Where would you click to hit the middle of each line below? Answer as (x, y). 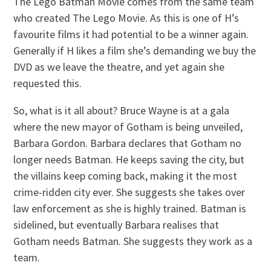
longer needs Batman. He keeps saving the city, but (129, 159)
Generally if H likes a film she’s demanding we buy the (135, 50)
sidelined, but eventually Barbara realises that (116, 224)
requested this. (48, 83)
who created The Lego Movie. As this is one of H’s (126, 18)
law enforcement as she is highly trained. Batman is (130, 208)
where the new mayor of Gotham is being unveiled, (128, 126)
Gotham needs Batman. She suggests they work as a (133, 241)
